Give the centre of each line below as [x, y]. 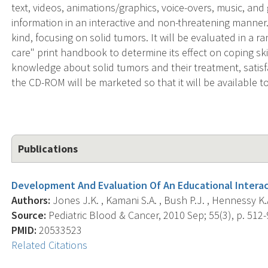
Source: [29, 215]
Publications [48, 148]
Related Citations [50, 245]
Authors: [31, 200]
